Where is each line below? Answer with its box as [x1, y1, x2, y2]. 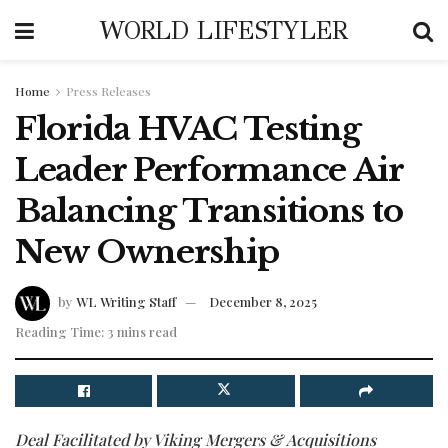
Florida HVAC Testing [15, 109, 361, 149]
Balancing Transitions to [15, 191, 403, 231]
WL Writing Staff [76, 292, 176, 310]
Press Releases [66, 83, 151, 99]
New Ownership [15, 232, 279, 272]
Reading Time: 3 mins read [15, 322, 177, 340]
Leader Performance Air [15, 150, 403, 190]
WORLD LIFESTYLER [99, 14, 348, 46]
